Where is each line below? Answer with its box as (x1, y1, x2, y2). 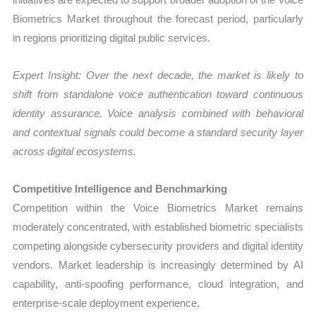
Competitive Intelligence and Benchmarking (13, 183, 228, 195)
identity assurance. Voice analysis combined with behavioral (13, 107, 303, 120)
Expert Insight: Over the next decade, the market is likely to (13, 69, 303, 82)
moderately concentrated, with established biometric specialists (13, 221, 303, 233)
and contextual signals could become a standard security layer (13, 126, 303, 139)
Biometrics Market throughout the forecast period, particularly (13, 12, 303, 25)
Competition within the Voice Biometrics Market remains (13, 202, 303, 214)
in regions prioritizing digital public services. (13, 31, 211, 44)
